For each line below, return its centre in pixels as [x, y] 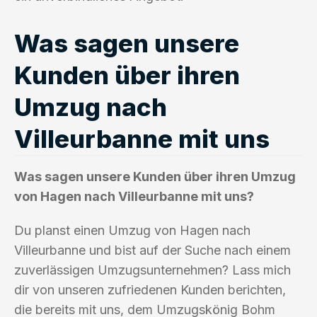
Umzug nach [91, 106]
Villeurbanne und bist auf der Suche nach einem [152, 250]
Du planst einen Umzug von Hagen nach [132, 230]
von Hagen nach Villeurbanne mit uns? [134, 196]
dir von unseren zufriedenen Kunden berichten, [150, 289]
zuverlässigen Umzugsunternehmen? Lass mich [152, 270]
